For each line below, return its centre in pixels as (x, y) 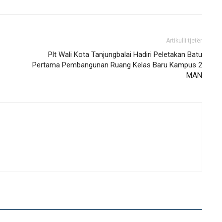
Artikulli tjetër (184, 41)
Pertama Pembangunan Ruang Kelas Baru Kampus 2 (117, 65)
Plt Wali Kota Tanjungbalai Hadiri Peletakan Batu (125, 55)
